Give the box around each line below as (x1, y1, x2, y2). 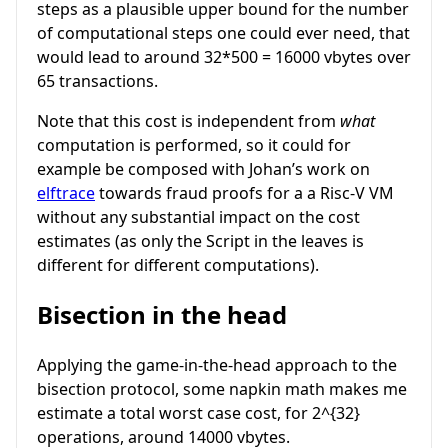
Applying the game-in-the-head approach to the (37, 354, 397, 377)
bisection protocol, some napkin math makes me (37, 378, 407, 401)
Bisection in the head (37, 298, 287, 332)
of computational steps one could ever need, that (37, 22, 410, 45)
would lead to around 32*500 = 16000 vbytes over (37, 46, 411, 69)
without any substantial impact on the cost (37, 206, 360, 229)
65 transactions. (37, 70, 158, 93)
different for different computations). (37, 254, 319, 277)
